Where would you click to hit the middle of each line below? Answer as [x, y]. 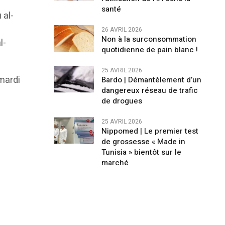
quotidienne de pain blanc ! [149, 50]
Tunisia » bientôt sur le [141, 152]
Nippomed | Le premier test [150, 131]
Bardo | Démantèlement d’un [151, 80]
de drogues [122, 101]
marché [115, 163]
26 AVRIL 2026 [122, 30]
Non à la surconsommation [149, 39]
